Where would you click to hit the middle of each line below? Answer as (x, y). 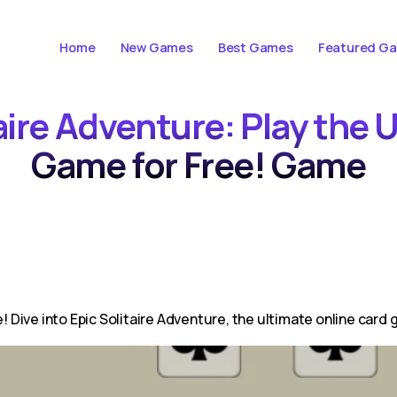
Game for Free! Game (198, 164)
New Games (156, 47)
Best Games (255, 47)
